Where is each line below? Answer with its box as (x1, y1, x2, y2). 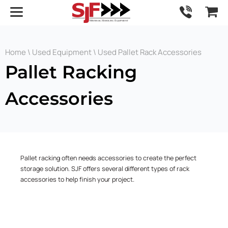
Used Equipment (32, 47, 92, 58)
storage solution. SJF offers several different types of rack (20, 164, 189, 173)
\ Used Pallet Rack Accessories (92, 47, 202, 58)
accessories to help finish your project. (20, 175, 134, 184)
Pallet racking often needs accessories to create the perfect (20, 154, 196, 162)
